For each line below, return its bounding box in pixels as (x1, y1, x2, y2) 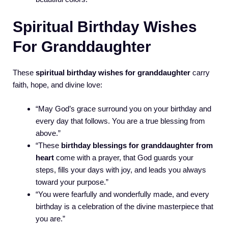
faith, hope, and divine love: (13, 80, 102, 90)
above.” (36, 128, 61, 137)
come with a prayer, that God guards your (54, 153, 193, 162)
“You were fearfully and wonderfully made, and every (36, 189, 209, 198)
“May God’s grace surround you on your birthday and (36, 104, 211, 113)
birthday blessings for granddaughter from (61, 140, 213, 150)
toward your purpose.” (36, 177, 108, 186)
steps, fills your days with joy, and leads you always (36, 165, 206, 174)
